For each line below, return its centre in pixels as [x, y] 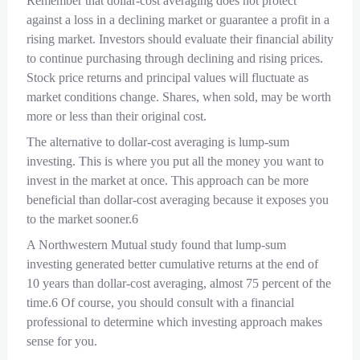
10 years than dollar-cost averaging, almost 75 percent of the [178, 284]
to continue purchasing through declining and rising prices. [174, 59]
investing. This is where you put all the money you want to [175, 162]
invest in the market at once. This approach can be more [167, 181]
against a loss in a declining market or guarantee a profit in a [178, 20]
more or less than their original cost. [116, 117]
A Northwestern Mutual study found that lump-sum [156, 245]
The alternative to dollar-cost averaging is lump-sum [157, 142]
